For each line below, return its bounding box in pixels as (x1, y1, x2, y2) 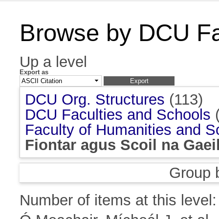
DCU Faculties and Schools (25, 106, 211, 124)
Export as (20, 68, 48, 76)
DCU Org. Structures (25, 91, 165, 109)
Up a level (20, 53, 87, 70)
